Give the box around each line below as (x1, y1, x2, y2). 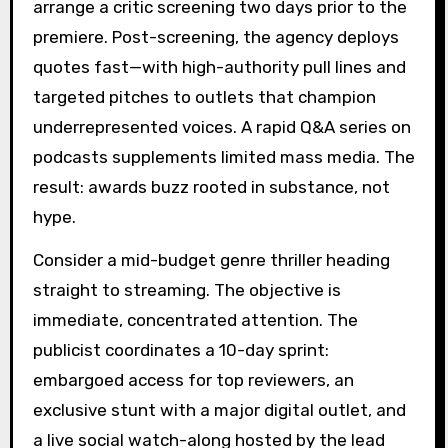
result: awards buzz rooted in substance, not (32, 177, 390, 198)
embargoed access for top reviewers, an (32, 369, 354, 390)
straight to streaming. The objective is (32, 279, 341, 300)
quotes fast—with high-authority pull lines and (32, 57, 406, 78)
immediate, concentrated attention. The (32, 309, 358, 330)
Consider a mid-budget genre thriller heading (32, 249, 390, 270)
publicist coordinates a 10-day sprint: (32, 339, 329, 360)
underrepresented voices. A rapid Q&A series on (32, 117, 411, 138)
